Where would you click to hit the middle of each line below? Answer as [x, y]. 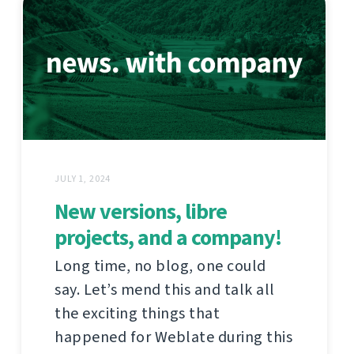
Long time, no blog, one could [160, 265]
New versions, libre [141, 211]
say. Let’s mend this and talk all [165, 289]
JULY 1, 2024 [83, 178]
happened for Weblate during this [173, 337]
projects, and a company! [168, 237]
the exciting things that [137, 313]
